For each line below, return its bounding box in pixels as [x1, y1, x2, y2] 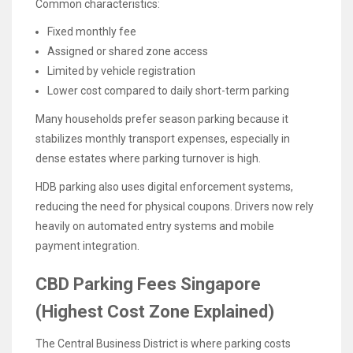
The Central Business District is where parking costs [35, 336, 291, 350]
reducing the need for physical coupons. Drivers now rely [35, 200, 314, 214]
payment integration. [35, 240, 139, 253]
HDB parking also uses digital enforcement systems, [35, 180, 293, 194]
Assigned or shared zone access [47, 44, 208, 58]
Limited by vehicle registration [47, 64, 195, 77]
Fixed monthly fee [47, 24, 136, 38]
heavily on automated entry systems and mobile [35, 220, 274, 233]
